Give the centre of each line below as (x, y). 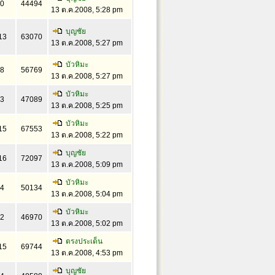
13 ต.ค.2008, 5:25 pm (87, 106)
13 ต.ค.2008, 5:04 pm (87, 194)
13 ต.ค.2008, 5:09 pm (87, 165)
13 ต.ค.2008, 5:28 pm (87, 10)
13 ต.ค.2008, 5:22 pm (87, 135)
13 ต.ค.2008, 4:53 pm (87, 253)
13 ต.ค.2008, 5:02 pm (87, 223)
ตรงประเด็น (84, 241)
